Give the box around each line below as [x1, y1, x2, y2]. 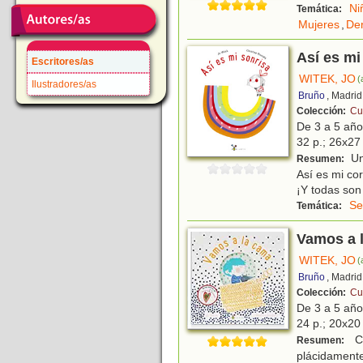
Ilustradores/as [32, 79, 96, 90]
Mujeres [298, 18, 340, 32]
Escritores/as [32, 56, 94, 67]
